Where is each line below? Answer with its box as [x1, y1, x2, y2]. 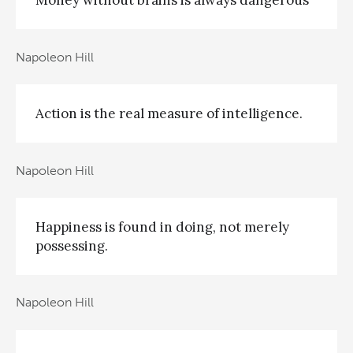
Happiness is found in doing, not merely [35, 217, 289, 236]
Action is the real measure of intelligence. [35, 105, 303, 123]
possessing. [35, 236, 108, 255]
